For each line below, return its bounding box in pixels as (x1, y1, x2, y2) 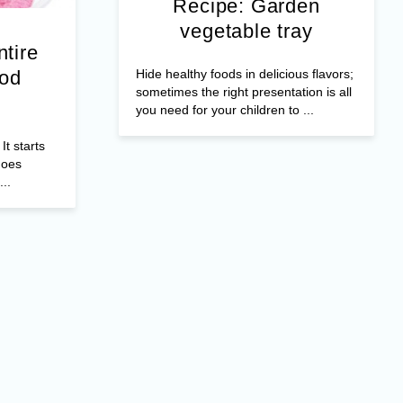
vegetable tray (180, 19, 313, 42)
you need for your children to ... (135, 102, 314, 117)
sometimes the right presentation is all (135, 84, 352, 99)
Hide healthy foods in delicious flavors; (135, 66, 354, 81)
